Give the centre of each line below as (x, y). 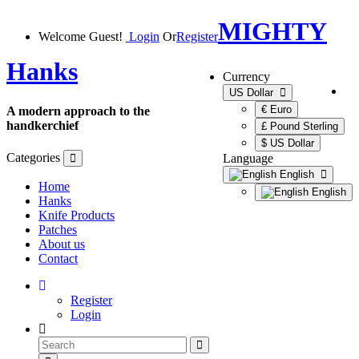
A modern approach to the (78, 111)
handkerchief (42, 125)
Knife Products (77, 216)
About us (62, 244)
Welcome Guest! (82, 37)
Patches (58, 230)
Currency (246, 77)
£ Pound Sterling (300, 127)
